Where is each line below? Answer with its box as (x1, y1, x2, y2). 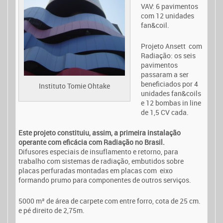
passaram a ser (141, 69, 189, 79)
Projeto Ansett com (141, 41, 202, 51)
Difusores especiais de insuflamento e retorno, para (18, 147, 178, 157)
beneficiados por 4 (141, 79, 198, 89)
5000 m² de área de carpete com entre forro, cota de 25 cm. (18, 196, 201, 206)
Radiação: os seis (141, 50, 196, 60)
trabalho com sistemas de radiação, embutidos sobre (18, 156, 184, 166)
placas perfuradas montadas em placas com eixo (18, 166, 173, 176)
